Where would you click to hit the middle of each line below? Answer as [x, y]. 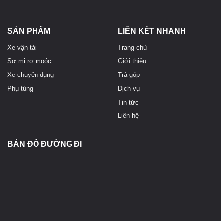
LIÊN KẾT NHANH [152, 31]
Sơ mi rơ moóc [29, 61]
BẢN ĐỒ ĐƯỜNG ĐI [45, 144]
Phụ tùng [20, 88]
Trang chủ [132, 47]
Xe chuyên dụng [31, 75]
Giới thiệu [132, 61]
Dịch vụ [129, 88]
